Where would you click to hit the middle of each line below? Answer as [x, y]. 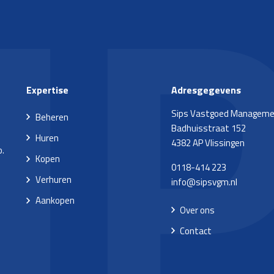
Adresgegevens [206, 90]
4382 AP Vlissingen [208, 143]
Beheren [52, 117]
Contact [196, 231]
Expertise [48, 90]
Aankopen [55, 201]
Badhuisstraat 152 [208, 128]
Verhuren [53, 180]
